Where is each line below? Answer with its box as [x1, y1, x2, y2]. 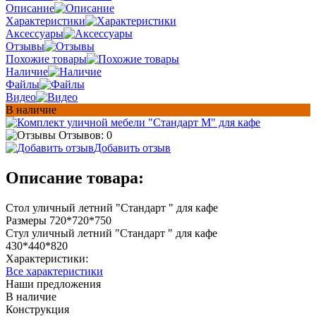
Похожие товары [6, 52, 87, 65]
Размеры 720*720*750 [6, 214, 111, 226]
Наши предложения [6, 277, 101, 290]
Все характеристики [6, 265, 103, 277]
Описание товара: [6, 168, 144, 187]
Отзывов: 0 [59, 128, 112, 141]
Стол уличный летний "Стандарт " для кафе [6, 201, 218, 214]
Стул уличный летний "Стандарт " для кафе [6, 226, 217, 239]
